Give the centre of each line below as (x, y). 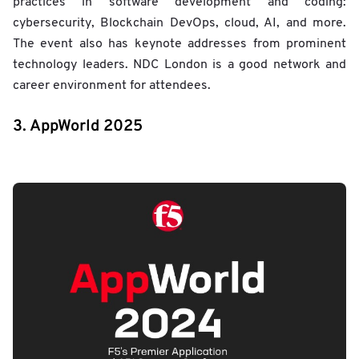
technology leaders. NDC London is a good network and (179, 65)
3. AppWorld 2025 (78, 127)
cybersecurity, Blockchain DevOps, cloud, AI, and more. (179, 24)
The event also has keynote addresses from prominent (179, 44)
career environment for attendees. (112, 86)
